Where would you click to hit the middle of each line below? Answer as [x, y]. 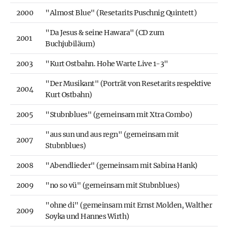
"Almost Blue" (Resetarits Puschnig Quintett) [121, 13]
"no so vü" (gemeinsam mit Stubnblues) [112, 186]
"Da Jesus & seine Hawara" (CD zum [105, 33]
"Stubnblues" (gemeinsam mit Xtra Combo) [119, 115]
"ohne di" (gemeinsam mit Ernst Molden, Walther [129, 205]
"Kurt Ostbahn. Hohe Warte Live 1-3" [107, 64]
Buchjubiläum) [70, 44]
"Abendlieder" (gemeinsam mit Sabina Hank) [121, 166]
